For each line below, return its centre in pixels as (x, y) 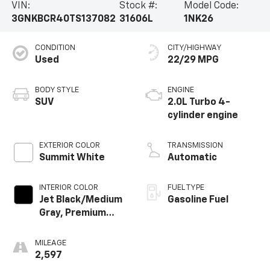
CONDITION (55, 48)
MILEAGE (50, 243)
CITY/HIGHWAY (195, 48)
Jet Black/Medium (80, 200)
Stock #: (139, 6)
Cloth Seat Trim (75, 227)
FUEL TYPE (186, 188)
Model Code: (211, 6)
